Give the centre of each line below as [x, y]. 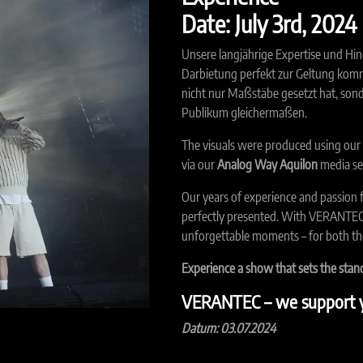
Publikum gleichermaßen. [244, 113]
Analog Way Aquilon [267, 164]
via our [199, 164]
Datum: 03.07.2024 [228, 328]
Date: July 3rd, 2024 [269, 24]
